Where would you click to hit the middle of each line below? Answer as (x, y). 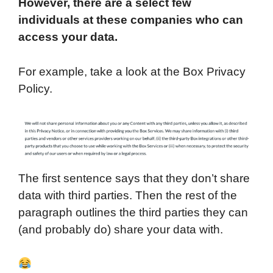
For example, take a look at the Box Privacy (132, 71)
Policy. (35, 88)
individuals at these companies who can (131, 19)
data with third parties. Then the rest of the (128, 195)
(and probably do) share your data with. (121, 229)
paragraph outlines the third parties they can (133, 212)
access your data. (68, 37)
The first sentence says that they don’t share (134, 178)
